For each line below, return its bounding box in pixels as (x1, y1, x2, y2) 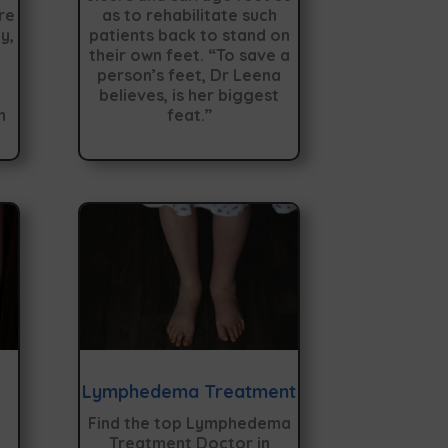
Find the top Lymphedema (87, 412, 291, 433)
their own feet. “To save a (88, 44, 290, 65)
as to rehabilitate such (101, 4, 277, 25)
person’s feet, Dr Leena (97, 64, 282, 85)
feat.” (166, 104, 212, 125)
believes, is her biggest (99, 84, 280, 105)
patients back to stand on (88, 24, 290, 45)
